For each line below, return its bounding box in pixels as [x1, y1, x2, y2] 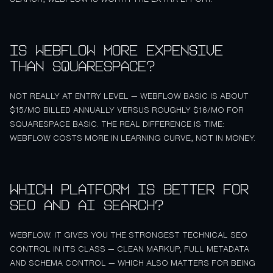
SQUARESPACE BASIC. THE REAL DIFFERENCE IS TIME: [10, 119, 224, 128]
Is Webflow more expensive [10, 43, 223, 58]
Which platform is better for [10, 182, 249, 197]
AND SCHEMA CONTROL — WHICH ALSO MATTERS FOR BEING [10, 258, 255, 267]
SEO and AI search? [10, 197, 163, 213]
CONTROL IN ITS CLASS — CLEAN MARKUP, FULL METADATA [10, 244, 249, 253]
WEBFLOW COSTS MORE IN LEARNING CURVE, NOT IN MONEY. [10, 133, 255, 142]
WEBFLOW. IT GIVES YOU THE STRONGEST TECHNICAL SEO [10, 230, 247, 239]
